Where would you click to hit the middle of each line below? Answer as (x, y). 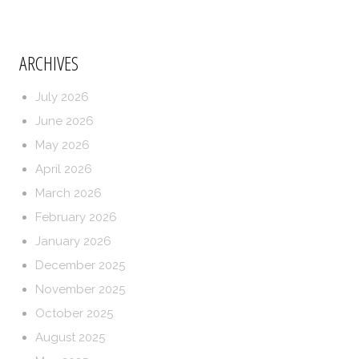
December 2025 (81, 265)
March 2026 (69, 193)
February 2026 (77, 217)
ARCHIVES (49, 63)
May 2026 (63, 145)
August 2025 (71, 337)
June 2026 (65, 121)
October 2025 (75, 313)
